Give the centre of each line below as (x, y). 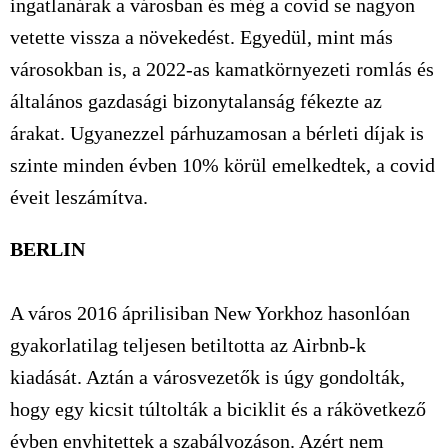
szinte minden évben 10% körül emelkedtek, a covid (222, 165)
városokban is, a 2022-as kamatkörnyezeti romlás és (222, 69)
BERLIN (47, 249)
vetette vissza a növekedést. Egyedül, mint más (201, 37)
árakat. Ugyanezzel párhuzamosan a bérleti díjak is (217, 133)
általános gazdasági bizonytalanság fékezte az (196, 101)
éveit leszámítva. (79, 197)
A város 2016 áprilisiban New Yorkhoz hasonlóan (210, 313)
